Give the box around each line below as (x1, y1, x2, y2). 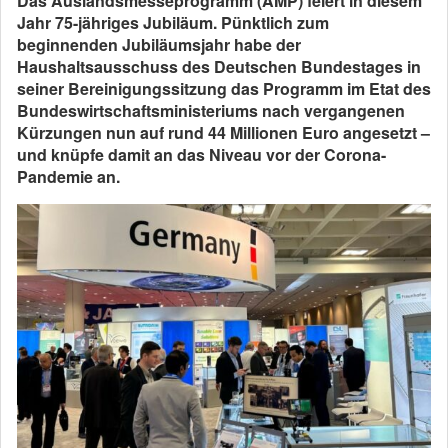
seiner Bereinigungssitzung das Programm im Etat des (17, 77, 431, 101)
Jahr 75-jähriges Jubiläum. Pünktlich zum (17, 11, 329, 35)
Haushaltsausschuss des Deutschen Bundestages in (17, 55, 421, 79)
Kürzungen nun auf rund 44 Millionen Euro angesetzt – (17, 121, 430, 145)
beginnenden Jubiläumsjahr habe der (17, 33, 301, 57)
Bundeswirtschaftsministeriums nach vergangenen (17, 99, 405, 123)
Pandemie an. (17, 165, 120, 189)
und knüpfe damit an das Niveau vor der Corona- (17, 143, 386, 167)
